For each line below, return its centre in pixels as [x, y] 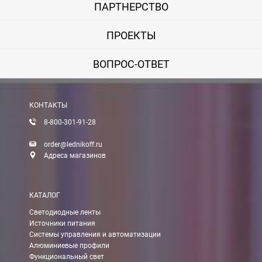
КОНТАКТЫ [48, 106]
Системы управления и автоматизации [95, 235]
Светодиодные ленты [65, 213]
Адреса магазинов [75, 156]
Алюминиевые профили [69, 246]
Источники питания [62, 224]
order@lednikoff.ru [73, 145]
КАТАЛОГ [45, 196]
